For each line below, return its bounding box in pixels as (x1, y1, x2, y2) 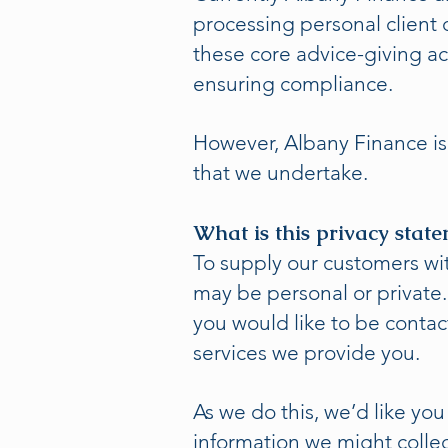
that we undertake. (193, 160, 368, 185)
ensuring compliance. (193, 71, 403, 96)
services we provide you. (193, 340, 425, 365)
